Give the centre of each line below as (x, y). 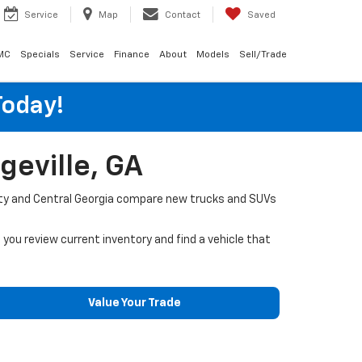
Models (213, 55)
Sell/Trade (263, 55)
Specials (40, 55)
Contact (183, 15)
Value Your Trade (134, 303)
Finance (132, 55)
